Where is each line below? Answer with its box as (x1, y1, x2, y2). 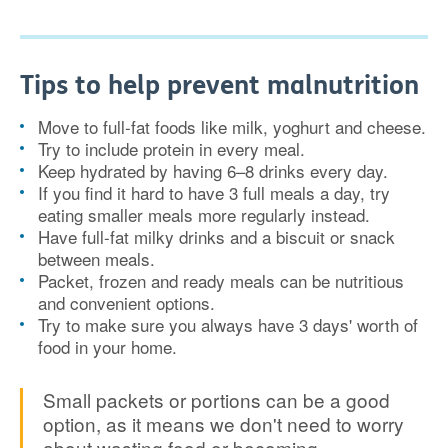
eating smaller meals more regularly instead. (38, 202, 370, 227)
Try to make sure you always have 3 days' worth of (38, 312, 418, 337)
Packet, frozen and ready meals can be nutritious (38, 268, 404, 293)
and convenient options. (38, 290, 215, 315)
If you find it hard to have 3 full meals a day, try (38, 180, 390, 205)
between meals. (38, 246, 155, 271)
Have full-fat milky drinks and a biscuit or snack (38, 224, 395, 249)
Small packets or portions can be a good (43, 386, 390, 413)
